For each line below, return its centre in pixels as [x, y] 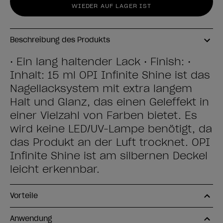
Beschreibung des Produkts [60, 40]
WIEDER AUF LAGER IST [111, 6]
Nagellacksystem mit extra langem [101, 89]
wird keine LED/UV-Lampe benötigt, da [111, 129]
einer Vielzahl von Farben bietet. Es [104, 115]
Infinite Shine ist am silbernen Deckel [109, 156]
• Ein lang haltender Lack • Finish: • [100, 62]
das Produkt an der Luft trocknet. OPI [110, 142]
